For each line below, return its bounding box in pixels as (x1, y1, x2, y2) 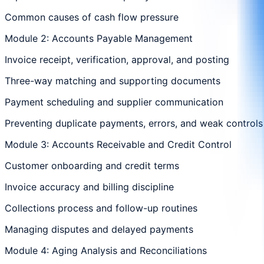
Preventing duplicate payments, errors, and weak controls (5, 117, 263, 129)
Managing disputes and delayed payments (5, 223, 193, 235)
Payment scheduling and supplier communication (5, 95, 223, 108)
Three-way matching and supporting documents (5, 74, 220, 87)
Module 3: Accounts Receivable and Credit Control (5, 138, 232, 150)
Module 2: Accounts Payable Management (5, 32, 193, 44)
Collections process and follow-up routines (5, 202, 197, 214)
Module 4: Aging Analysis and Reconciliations (5, 244, 207, 256)
